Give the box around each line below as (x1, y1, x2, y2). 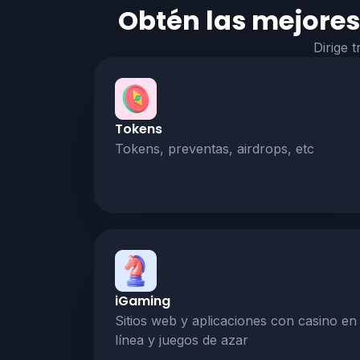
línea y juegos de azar (115, 331, 248, 348)
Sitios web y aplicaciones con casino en (115, 312, 357, 329)
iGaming (115, 291, 170, 310)
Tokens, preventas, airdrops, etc (115, 140, 314, 157)
